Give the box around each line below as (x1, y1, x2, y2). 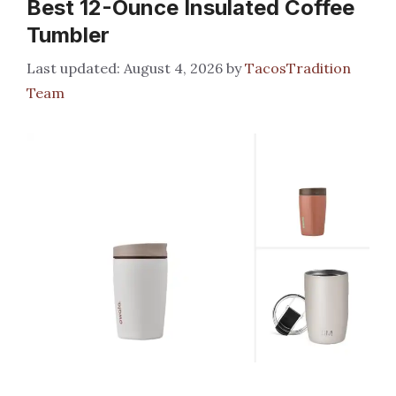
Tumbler (27, 22, 110, 48)
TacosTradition (245, 59, 351, 77)
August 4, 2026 (124, 59, 223, 77)
